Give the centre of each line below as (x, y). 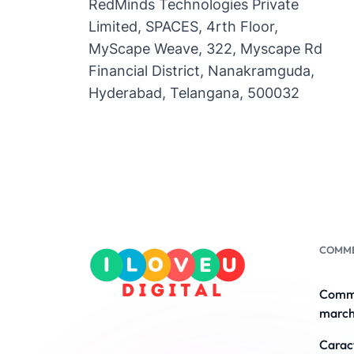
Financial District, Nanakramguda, (201, 71)
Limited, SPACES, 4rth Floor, (183, 26)
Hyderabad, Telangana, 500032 (194, 93)
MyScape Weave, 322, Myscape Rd (205, 49)
